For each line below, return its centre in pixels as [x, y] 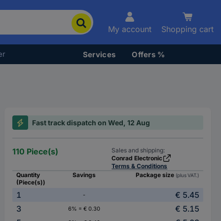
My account [130, 29]
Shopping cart [187, 29]
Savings [84, 175]
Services [99, 54]
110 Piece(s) [36, 151]
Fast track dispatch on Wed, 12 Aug [91, 123]
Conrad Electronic [137, 158]
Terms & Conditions [140, 166]
